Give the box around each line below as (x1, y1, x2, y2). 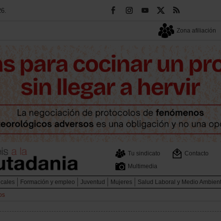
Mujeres (110, 179, 132, 186)
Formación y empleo (20, 179, 75, 186)
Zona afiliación (177, 27, 216, 34)
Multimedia (128, 162, 157, 170)
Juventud (80, 179, 105, 186)
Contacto (184, 149, 209, 157)
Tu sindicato (128, 149, 160, 157)
